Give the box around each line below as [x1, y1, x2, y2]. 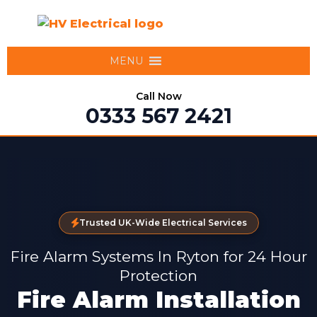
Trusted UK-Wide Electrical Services [79, 217, 247, 228]
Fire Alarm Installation [16, 286, 301, 313]
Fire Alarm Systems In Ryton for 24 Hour [10, 248, 307, 265]
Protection [120, 267, 197, 284]
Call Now [135, 90, 182, 103]
